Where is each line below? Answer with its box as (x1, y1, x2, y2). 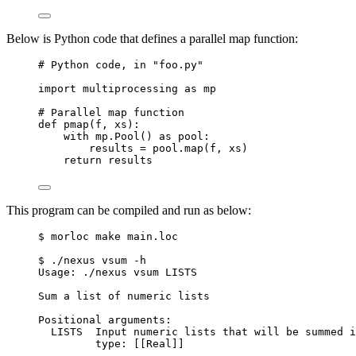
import (38, 83, 76, 95)
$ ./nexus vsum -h (38, 254, 146, 267)
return (64, 154, 102, 167)
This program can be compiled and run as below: (6, 203, 251, 218)
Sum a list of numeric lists (38, 290, 210, 303)
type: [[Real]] (95, 338, 184, 350)
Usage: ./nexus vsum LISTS (38, 266, 197, 279)
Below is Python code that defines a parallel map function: (6, 32, 298, 46)
